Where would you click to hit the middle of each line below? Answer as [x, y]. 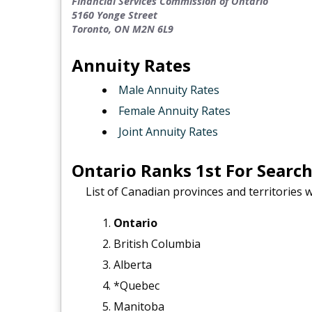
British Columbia [157, 243]
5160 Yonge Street [114, 15]
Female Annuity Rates [174, 110]
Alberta [132, 264]
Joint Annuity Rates [168, 131]
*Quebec [136, 285]
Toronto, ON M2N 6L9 [122, 29]
